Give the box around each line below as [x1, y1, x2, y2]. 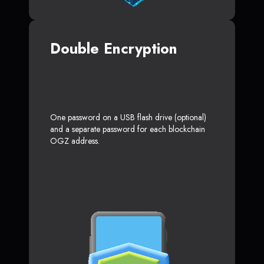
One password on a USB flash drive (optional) [50, 111, 206, 123]
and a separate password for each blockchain [50, 123, 205, 135]
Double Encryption [50, 37, 177, 59]
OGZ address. [50, 134, 100, 147]
